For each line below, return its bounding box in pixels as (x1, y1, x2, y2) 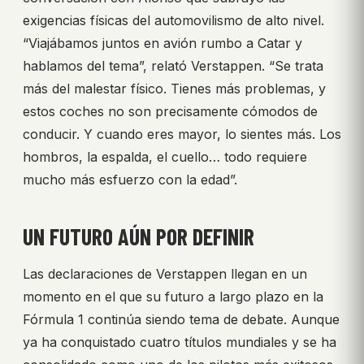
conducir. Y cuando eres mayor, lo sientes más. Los (23, 126, 341, 143)
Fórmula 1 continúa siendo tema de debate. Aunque (23, 311, 340, 328)
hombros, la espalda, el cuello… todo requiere (23, 149, 307, 166)
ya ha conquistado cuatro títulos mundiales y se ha (23, 334, 336, 351)
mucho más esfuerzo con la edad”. (23, 171, 237, 188)
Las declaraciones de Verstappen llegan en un (23, 266, 307, 283)
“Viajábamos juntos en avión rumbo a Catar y (23, 35, 302, 52)
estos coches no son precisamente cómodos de (23, 103, 318, 120)
